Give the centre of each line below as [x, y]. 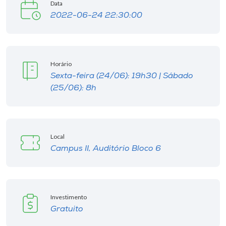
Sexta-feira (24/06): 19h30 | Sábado [122, 76]
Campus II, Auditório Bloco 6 [106, 149]
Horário [61, 64]
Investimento [69, 197]
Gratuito [67, 209]
